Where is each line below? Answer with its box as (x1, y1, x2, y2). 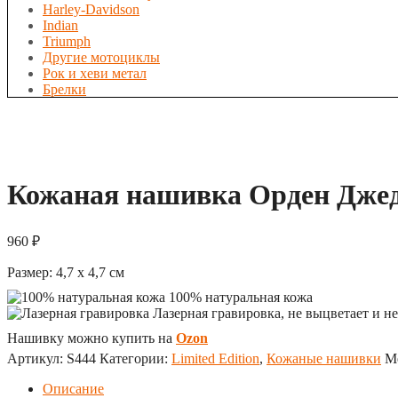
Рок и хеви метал (43, 66, 147, 81)
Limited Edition (171, 350, 259, 366)
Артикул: (7, 350, 67, 366)
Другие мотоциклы (43, 50, 160, 65)
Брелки (43, 82, 86, 97)
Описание (43, 380, 104, 396)
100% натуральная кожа (165, 289, 313, 305)
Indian (43, 18, 78, 33)
